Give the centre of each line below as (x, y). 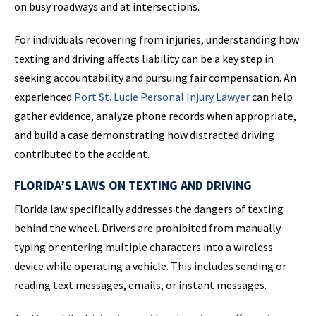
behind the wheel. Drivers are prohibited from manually (147, 228)
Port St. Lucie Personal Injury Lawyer (162, 97)
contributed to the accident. (82, 154)
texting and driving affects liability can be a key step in (144, 59)
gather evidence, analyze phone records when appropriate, (155, 116)
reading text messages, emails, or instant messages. (140, 285)
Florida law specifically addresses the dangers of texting (149, 209)
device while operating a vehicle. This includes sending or (150, 266)
